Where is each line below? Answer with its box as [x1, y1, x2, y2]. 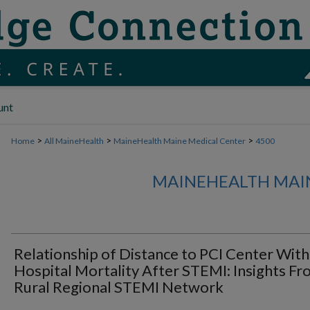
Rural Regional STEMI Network [14, 277, 224, 296]
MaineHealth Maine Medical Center [113, 136, 246, 146]
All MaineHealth [44, 136, 104, 146]
